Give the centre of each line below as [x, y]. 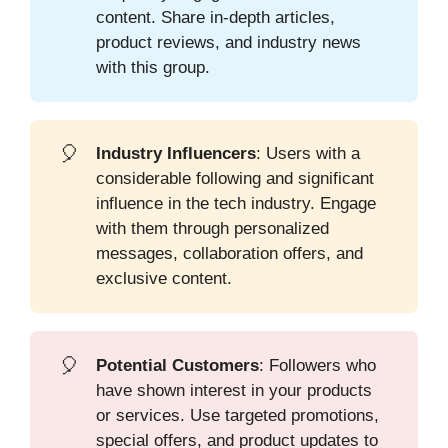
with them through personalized [213, 229]
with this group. [153, 68]
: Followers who [318, 365]
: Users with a [308, 154]
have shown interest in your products [234, 390]
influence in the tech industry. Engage [236, 204]
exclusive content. [164, 279]
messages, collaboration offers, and [230, 254]
